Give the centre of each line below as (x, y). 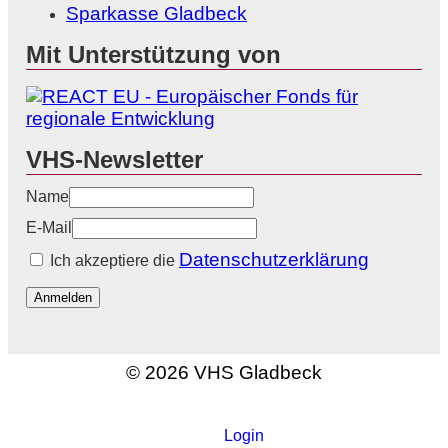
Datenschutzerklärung (274, 259)
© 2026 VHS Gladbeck (224, 372)
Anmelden (63, 297)
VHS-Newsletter (114, 159)
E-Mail (49, 227)
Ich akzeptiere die (112, 260)
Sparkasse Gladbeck (156, 13)
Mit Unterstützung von (153, 54)
